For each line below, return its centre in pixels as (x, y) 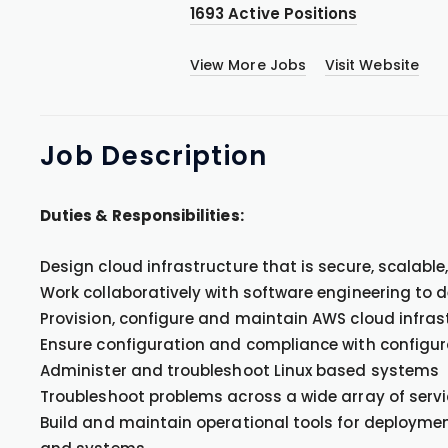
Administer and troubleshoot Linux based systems (240, 370)
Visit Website (372, 65)
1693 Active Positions (274, 13)
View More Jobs (248, 65)
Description (184, 156)
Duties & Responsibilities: (142, 215)
